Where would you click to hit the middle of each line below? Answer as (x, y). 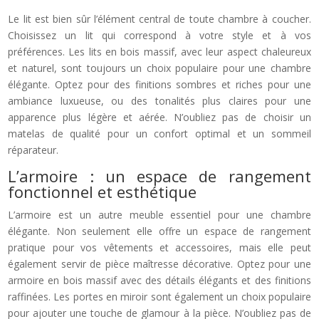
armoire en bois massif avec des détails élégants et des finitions (159, 280)
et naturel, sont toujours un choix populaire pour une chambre (159, 68)
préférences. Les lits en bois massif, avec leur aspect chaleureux (159, 51)
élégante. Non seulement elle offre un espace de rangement (159, 231)
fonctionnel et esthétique (103, 191)
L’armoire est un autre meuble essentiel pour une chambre (159, 214)
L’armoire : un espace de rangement (159, 176)
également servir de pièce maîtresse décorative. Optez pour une (159, 263)
